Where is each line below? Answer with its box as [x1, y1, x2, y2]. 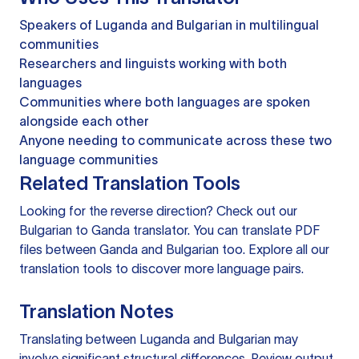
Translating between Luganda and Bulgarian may [19, 332, 298, 347]
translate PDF [241, 223, 320, 238]
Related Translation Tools [19, 172, 240, 195]
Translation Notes [19, 301, 174, 323]
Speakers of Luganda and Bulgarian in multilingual [19, 18, 319, 33]
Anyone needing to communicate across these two [19, 133, 332, 148]
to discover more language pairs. [112, 261, 304, 276]
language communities [19, 152, 158, 167]
